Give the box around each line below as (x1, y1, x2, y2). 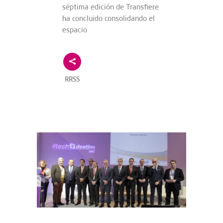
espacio (62, 25, 87, 35)
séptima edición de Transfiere (62, 2, 159, 12)
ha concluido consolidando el (62, 13, 155, 23)
